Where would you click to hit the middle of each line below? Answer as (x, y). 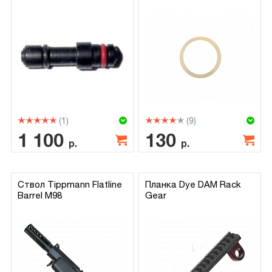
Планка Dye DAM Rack (193, 184)
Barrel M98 (39, 195)
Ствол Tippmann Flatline (70, 184)
